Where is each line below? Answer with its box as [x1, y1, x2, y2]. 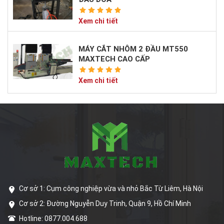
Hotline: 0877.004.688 [19, 214, 87, 222]
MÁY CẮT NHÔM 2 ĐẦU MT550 [78, 44, 188, 53]
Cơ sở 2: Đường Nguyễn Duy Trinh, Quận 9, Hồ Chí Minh [19, 199, 191, 207]
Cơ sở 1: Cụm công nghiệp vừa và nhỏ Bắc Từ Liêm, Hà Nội [19, 184, 203, 192]
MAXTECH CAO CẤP [78, 54, 150, 63]
